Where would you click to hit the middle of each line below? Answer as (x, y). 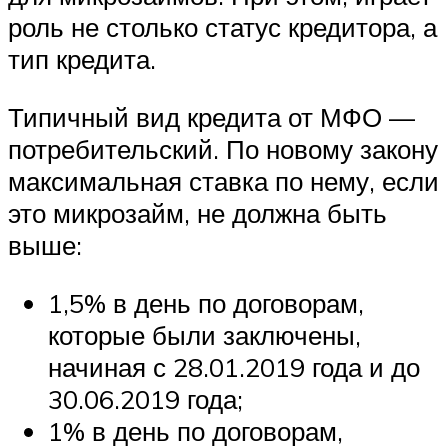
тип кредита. (82, 59)
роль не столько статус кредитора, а (222, 27)
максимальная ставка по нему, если (223, 180)
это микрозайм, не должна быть (197, 212)
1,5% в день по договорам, (206, 302)
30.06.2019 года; (145, 398)
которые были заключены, (204, 334)
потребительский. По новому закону (223, 148)
